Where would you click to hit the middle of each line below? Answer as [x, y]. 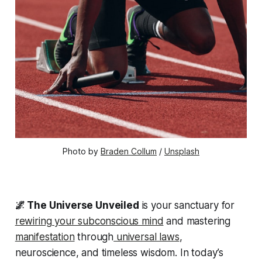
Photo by [82, 151]
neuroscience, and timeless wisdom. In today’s [119, 253]
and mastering [197, 221]
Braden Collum [129, 151]
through [94, 237]
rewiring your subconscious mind [89, 221]
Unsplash [182, 151]
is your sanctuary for [187, 206]
